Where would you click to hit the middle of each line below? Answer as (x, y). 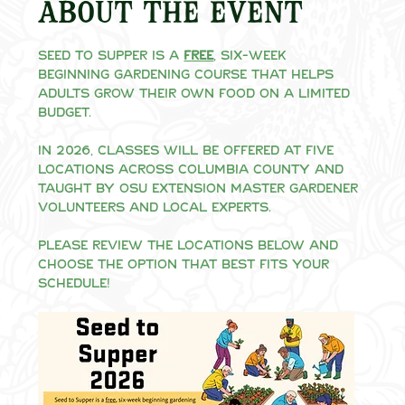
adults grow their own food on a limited (197, 94)
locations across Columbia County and (193, 170)
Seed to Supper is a (111, 56)
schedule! (75, 283)
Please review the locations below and (191, 245)
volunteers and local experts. (155, 207)
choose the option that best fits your (186, 264)
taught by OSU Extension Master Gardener (201, 188)
